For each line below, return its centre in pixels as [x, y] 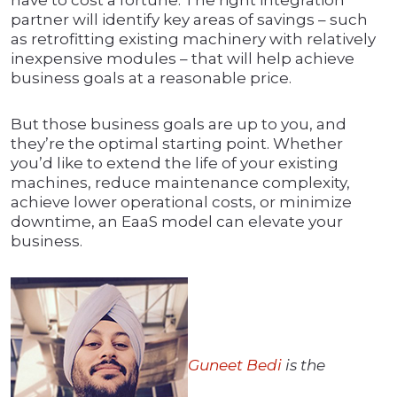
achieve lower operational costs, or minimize [181, 202]
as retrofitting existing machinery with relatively [193, 39]
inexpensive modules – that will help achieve [183, 59]
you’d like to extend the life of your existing [175, 163]
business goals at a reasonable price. [151, 78]
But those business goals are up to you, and [179, 125]
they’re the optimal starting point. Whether [177, 144]
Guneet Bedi [235, 365]
